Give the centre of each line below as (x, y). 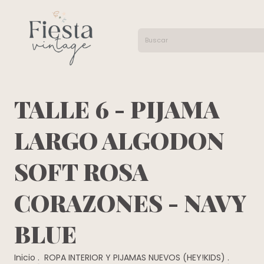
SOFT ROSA (81, 171)
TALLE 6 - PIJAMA (117, 108)
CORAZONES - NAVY (131, 202)
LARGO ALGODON (119, 140)
